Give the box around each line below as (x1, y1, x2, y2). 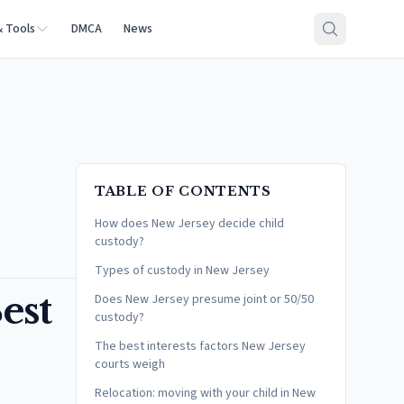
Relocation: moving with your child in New (95, 384, 316, 402)
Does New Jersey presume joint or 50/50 (95, 290, 314, 308)
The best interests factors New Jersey (95, 337, 306, 355)
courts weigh (95, 355, 165, 373)
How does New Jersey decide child (95, 215, 284, 233)
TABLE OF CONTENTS (95, 183, 271, 199)
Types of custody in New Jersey (95, 262, 270, 280)
